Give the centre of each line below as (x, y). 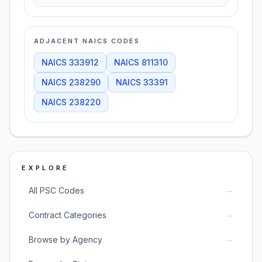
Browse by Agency (65, 239)
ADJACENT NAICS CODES (87, 41)
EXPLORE (46, 168)
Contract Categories (68, 215)
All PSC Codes (56, 190)
